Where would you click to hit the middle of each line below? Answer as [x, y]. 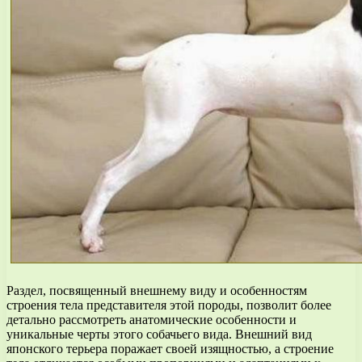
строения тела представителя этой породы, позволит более [169, 305]
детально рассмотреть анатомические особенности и [152, 319]
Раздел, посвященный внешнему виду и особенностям [157, 290]
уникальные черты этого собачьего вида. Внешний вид [159, 334]
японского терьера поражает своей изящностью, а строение [170, 348]
